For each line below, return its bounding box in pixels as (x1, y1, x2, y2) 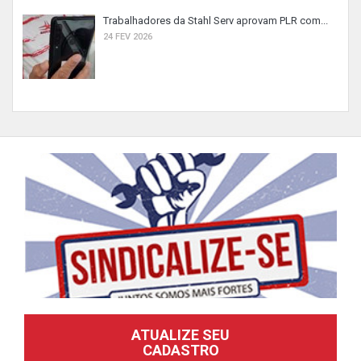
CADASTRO (142, 342, 219, 359)
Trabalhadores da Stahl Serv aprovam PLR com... (103, 15, 328, 27)
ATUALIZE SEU (131, 326, 230, 343)
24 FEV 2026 (103, 31, 152, 42)
